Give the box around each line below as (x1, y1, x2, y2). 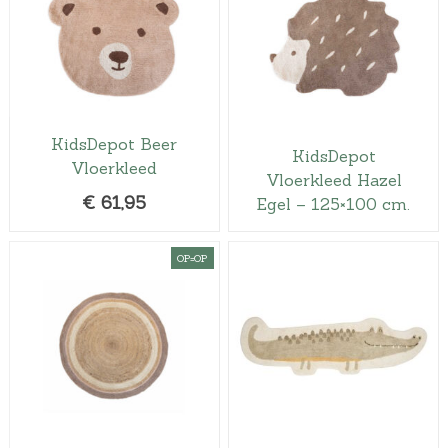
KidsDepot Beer (51, 133, 178, 154)
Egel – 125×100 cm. (257, 193, 411, 214)
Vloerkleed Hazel (265, 169, 402, 190)
